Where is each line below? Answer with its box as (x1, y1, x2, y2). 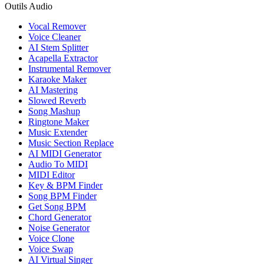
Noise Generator (28, 223, 90, 233)
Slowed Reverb (28, 95, 86, 106)
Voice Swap (28, 244, 73, 255)
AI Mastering (28, 85, 78, 95)
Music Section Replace (28, 138, 114, 148)
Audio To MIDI (28, 159, 88, 170)
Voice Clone (28, 233, 74, 244)
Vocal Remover (28, 21, 86, 32)
